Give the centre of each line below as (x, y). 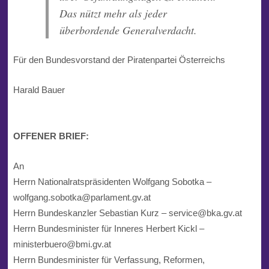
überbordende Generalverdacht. (128, 30)
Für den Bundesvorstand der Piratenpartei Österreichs (119, 59)
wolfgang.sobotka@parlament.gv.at (82, 197)
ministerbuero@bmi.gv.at (62, 244)
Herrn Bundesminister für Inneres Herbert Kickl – (108, 228)
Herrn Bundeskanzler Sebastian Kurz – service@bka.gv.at (127, 213)
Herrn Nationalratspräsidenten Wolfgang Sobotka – (112, 181)
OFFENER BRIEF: (51, 136)
